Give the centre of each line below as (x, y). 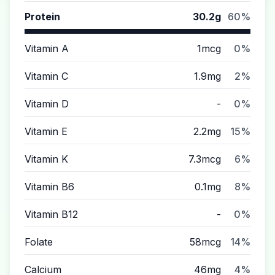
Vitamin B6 (49, 187)
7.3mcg (205, 159)
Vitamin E (46, 131)
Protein (42, 17)
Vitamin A (47, 48)
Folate (39, 242)
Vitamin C (46, 76)
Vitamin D (47, 104)
